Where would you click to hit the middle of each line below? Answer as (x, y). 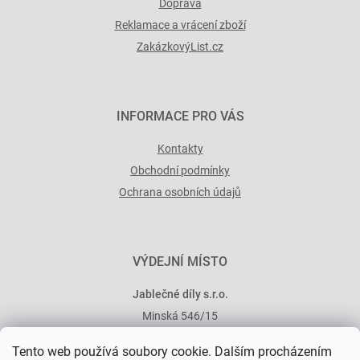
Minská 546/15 (180, 316)
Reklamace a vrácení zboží (180, 25)
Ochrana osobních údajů (180, 192)
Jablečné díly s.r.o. (180, 295)
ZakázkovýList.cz (180, 47)
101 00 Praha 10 (180, 338)
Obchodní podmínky (180, 171)
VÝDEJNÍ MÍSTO (180, 262)
